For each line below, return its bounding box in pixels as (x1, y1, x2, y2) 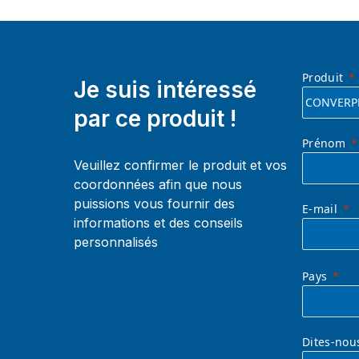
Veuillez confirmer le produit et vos (74, 156, 287, 173)
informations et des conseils (74, 214, 243, 231)
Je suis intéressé (74, 75, 256, 103)
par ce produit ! (74, 104, 236, 132)
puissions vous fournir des (74, 195, 235, 212)
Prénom (302, 135, 345, 151)
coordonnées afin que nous (74, 175, 242, 192)
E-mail (302, 200, 337, 216)
